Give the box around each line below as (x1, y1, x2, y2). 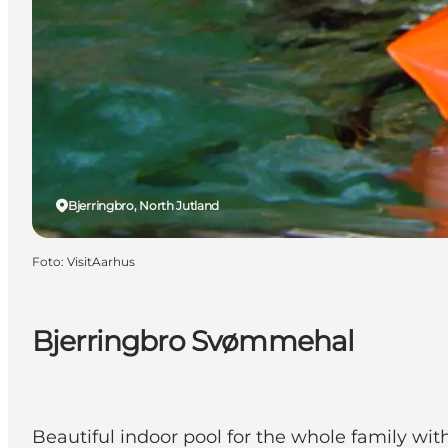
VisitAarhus (67, 253, 135, 269)
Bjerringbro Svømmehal (32, 323, 355, 358)
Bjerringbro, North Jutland (68, 197, 220, 213)
